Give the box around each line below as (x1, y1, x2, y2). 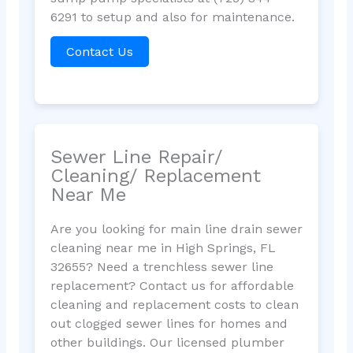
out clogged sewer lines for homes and (50, 316, 288, 332)
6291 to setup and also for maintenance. (50, 9, 295, 24)
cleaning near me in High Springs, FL (50, 240, 276, 256)
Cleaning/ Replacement (50, 165, 261, 188)
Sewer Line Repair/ (50, 146, 222, 169)
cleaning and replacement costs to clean (50, 297, 299, 313)
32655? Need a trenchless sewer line (50, 259, 273, 275)
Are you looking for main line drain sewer (50, 221, 303, 237)
